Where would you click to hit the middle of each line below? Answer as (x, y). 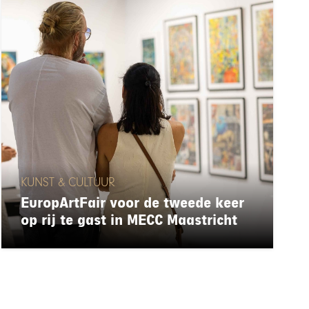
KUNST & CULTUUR (68, 182)
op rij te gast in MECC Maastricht (129, 221)
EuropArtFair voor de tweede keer (132, 203)
